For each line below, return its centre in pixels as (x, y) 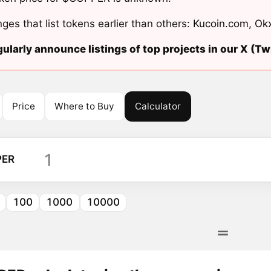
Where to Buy (85, 106)
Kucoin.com (220, 24)
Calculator (158, 106)
